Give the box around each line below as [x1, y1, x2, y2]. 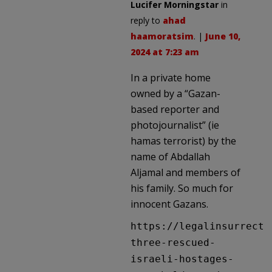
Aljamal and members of [131, 165, 240, 179]
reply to [131, 14, 163, 26]
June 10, [205, 30, 240, 42]
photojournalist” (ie [131, 118, 219, 132]
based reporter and [131, 102, 219, 116]
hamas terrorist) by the [131, 134, 236, 148]
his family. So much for [131, 181, 233, 195]
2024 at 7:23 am [131, 46, 199, 58]
